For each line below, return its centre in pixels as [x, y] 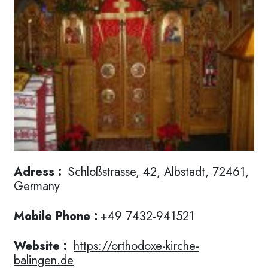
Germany [37, 186]
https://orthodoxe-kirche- [136, 246]
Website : [40, 246]
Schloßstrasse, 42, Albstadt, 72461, [157, 172]
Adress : [38, 172]
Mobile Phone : [56, 216]
